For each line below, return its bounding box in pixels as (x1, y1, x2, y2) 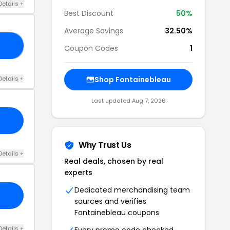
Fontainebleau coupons (74, 207, 159, 218)
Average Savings (64, 26, 123, 36)
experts (64, 167, 92, 178)
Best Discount (64, 8, 113, 18)
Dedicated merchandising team (74, 185, 190, 195)
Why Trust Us (79, 139, 131, 151)
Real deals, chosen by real (64, 156, 163, 166)
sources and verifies (74, 196, 146, 206)
